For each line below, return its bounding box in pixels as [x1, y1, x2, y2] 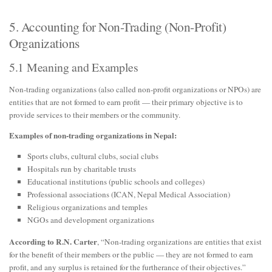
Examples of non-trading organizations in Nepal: [9, 129, 177, 142]
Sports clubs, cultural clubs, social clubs [27, 151, 158, 162]
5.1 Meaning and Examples [9, 59, 138, 76]
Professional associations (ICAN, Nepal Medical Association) [27, 189, 230, 200]
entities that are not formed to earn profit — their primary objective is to [9, 97, 243, 108]
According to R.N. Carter [9, 236, 97, 248]
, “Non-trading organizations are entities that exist [97, 236, 262, 248]
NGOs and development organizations [27, 214, 154, 226]
